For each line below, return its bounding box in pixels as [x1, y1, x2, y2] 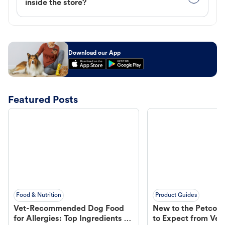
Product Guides [155, 192, 197, 199]
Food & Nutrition [16, 192, 61, 199]
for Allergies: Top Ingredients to [14, 215, 132, 223]
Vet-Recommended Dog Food [14, 205, 124, 213]
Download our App [68, 50, 121, 57]
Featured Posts [8, 95, 78, 106]
